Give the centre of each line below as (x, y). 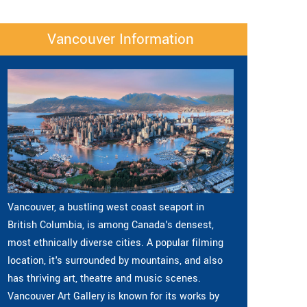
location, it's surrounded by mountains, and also (115, 261)
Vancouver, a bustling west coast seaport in (106, 208)
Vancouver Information (121, 39)
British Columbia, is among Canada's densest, (111, 225)
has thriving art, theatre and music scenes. (104, 279)
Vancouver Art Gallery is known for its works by (113, 297)
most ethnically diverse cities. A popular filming (115, 243)
